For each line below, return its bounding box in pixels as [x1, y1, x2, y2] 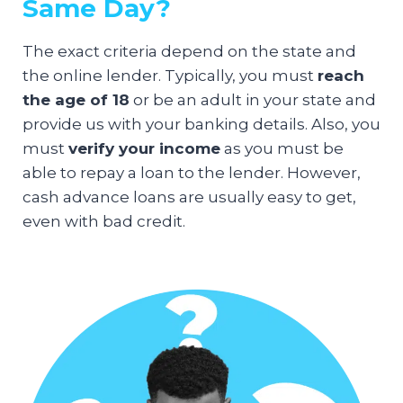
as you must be [220, 139, 344, 157]
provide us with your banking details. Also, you [22, 114, 381, 133]
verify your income [68, 139, 220, 157]
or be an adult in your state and [130, 90, 376, 109]
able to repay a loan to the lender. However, [22, 163, 361, 182]
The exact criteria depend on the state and [22, 41, 356, 60]
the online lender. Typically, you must [22, 66, 318, 85]
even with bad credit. [22, 211, 185, 230]
